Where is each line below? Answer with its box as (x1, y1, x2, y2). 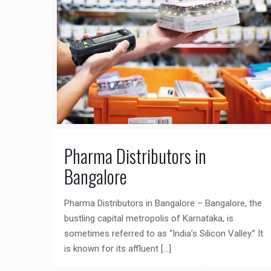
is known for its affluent (64, 243, 159, 254)
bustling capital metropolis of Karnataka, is (64, 212, 234, 224)
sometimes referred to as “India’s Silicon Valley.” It (64, 227, 264, 239)
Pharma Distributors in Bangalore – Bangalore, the (64, 197, 263, 209)
